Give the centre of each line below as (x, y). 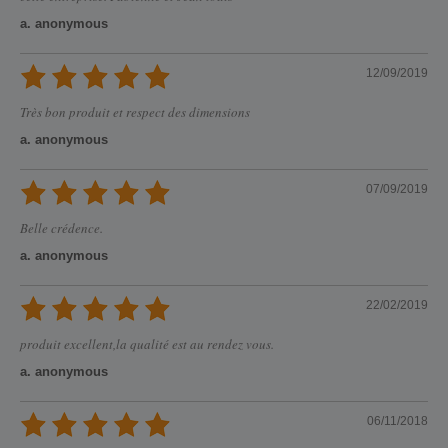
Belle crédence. (61, 228)
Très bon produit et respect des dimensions (135, 112)
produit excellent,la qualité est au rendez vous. (147, 344)
